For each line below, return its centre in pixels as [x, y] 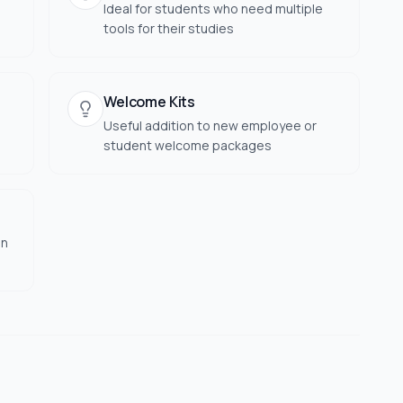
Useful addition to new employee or [210, 125]
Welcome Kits [150, 102]
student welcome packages [188, 145]
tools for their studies [169, 28]
